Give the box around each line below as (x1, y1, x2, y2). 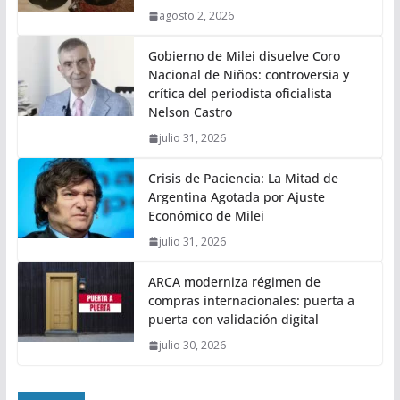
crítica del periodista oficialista (147, 85, 332, 103)
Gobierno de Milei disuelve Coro (147, 47, 340, 65)
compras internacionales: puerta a (147, 292, 354, 310)
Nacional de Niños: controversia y (147, 66, 349, 84)
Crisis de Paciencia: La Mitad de (147, 170, 338, 187)
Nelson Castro (147, 104, 232, 121)
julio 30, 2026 (158, 337, 226, 354)
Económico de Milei (147, 207, 264, 225)
